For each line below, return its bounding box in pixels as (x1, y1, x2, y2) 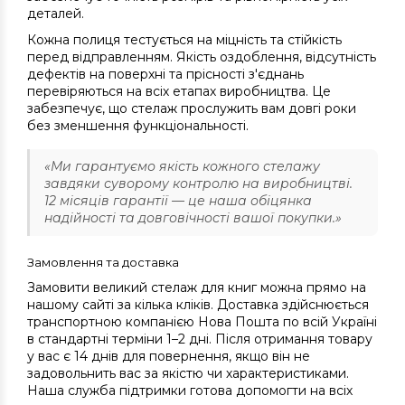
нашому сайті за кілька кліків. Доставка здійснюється (27, 297, 369, 314)
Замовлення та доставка (27, 255, 179, 270)
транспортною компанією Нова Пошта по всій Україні (27, 314, 377, 331)
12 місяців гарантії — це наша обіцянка (44, 193, 312, 210)
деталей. (27, 5, 84, 23)
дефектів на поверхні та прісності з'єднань (27, 66, 304, 83)
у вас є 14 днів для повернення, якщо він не (27, 348, 310, 365)
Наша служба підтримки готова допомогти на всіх (27, 382, 353, 400)
